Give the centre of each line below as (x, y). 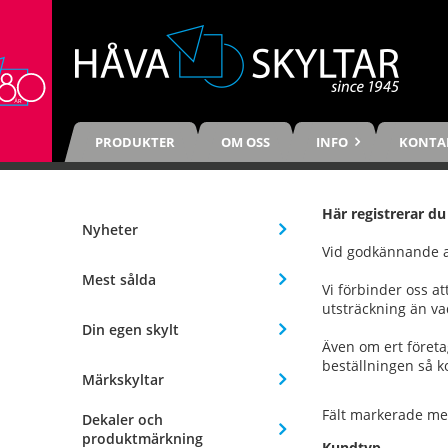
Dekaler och (122, 420)
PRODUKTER (135, 142)
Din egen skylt (130, 329)
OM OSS (245, 142)
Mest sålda (119, 279)
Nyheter (110, 229)
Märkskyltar (123, 379)
